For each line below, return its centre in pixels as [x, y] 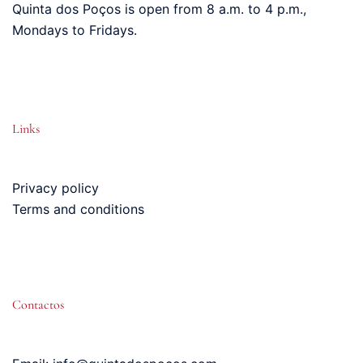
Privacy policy [56, 188]
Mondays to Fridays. [75, 30]
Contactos [38, 304]
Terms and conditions [78, 209]
